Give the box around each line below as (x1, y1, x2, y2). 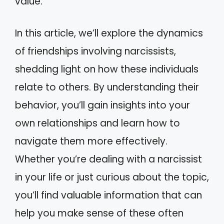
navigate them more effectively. (15, 134, 167, 148)
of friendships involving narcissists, (15, 44, 176, 58)
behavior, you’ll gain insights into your (15, 98, 190, 112)
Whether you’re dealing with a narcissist (15, 152, 202, 166)
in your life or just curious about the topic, (15, 170, 209, 184)
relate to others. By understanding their (15, 80, 199, 94)
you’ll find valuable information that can (15, 188, 202, 202)
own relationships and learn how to (15, 116, 180, 130)
